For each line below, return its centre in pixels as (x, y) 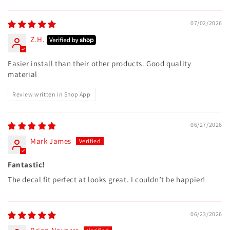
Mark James (51, 141)
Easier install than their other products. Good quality (100, 63)
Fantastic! (26, 165)
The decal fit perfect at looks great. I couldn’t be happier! (107, 179)
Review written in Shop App (52, 94)
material (23, 74)
